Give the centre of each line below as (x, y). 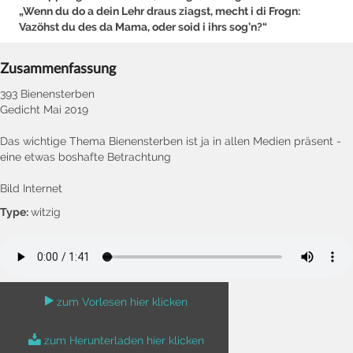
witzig (46, 212)
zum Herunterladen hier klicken (124, 340)
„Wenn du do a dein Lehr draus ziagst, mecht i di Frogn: (160, 11)
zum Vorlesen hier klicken (122, 301)
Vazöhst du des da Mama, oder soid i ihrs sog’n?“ (143, 26)
